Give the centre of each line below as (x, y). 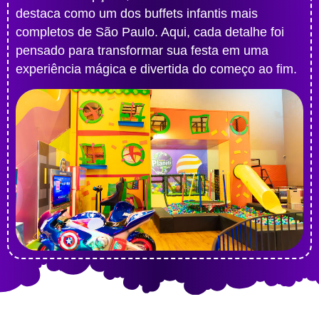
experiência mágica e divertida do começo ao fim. (156, 69)
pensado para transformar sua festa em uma (142, 51)
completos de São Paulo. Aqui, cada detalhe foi (150, 32)
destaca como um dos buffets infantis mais (137, 14)
